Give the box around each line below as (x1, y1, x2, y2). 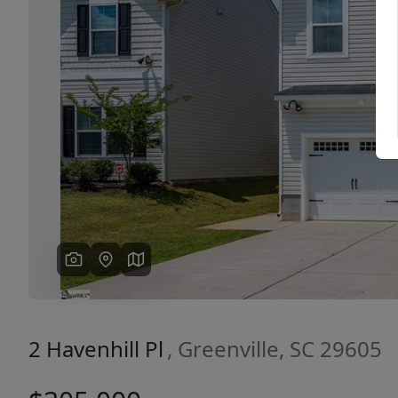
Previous (82, 79, 141, 99)
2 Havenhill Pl (28, 334, 163, 364)
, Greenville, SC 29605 (167, 334, 382, 364)
